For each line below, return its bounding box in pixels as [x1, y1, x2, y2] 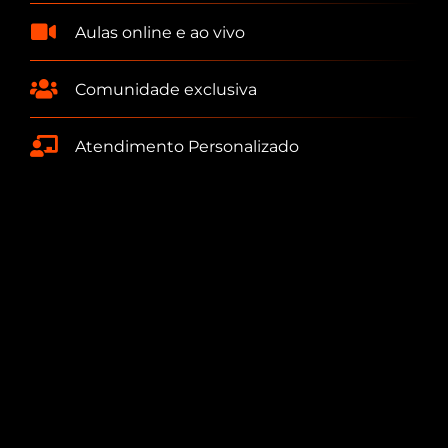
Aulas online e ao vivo [74, 22, 245, 42]
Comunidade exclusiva [74, 79, 257, 99]
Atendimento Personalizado [74, 136, 299, 156]
